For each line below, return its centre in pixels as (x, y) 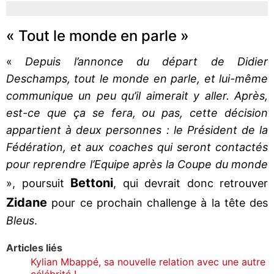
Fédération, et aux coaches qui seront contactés (137, 147)
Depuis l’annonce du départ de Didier (140, 61)
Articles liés (34, 247)
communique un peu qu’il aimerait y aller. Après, (137, 95)
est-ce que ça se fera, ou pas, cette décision (137, 113)
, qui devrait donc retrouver (191, 183)
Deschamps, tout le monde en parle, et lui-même (137, 78)
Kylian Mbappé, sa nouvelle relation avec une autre (148, 261)
